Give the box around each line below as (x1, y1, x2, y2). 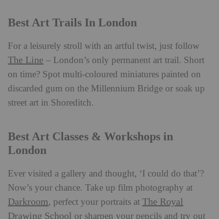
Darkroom (8, 196, 48, 207)
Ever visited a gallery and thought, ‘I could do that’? (8, 168, 204, 179)
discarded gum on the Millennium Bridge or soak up (8, 83, 205, 94)
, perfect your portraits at (48, 197, 142, 207)
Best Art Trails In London (8, 16, 137, 29)
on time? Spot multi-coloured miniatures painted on (8, 69, 201, 80)
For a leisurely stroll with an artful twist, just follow (8, 41, 199, 51)
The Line (8, 54, 44, 66)
